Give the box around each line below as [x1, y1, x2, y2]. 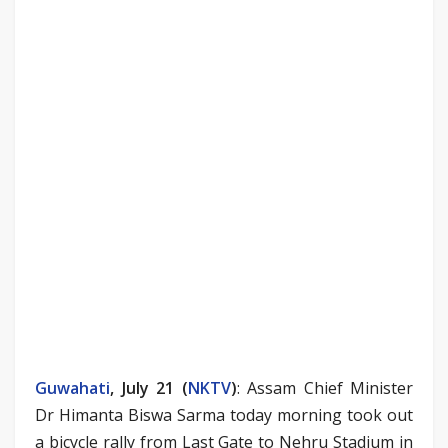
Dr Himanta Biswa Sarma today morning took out [35, 403, 413, 426]
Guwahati [35, 376, 110, 399]
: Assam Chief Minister [236, 376, 413, 399]
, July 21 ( [110, 376, 188, 399]
